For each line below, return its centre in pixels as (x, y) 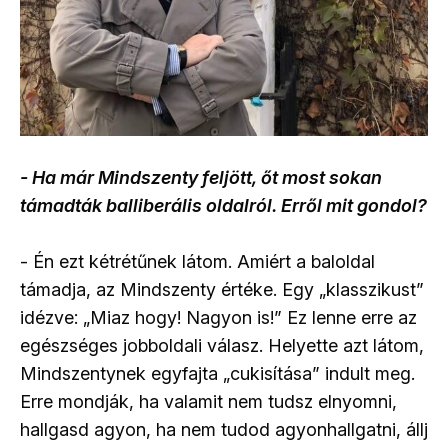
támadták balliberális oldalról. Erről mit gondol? (223, 205)
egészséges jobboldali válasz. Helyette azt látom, (222, 345)
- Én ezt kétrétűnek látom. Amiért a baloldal (197, 261)
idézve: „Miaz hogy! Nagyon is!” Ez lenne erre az (218, 317)
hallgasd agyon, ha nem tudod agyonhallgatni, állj (224, 429)
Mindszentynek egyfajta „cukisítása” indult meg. (217, 373)
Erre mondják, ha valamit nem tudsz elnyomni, (208, 401)
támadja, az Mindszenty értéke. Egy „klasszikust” (222, 289)
